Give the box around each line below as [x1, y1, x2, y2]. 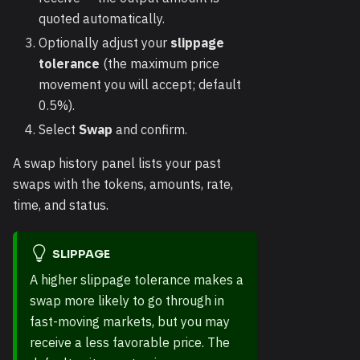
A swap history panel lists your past [13, 155, 221, 171]
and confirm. [112, 121, 187, 137]
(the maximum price [100, 55, 219, 72]
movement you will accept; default [39, 76, 241, 92]
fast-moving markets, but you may [30, 313, 230, 330]
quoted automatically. [39, 10, 165, 27]
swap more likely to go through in [30, 292, 224, 309]
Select [39, 121, 79, 137]
